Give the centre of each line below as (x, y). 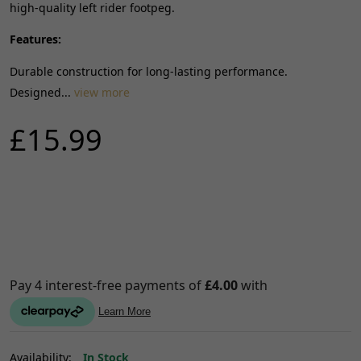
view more (102, 92)
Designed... (42, 92)
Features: (35, 39)
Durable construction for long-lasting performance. (149, 71)
